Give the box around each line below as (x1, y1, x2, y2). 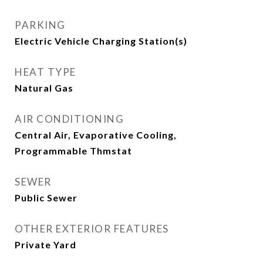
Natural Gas (15, 82, 73, 93)
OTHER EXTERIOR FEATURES (15, 222, 169, 235)
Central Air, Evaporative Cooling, (15, 129, 177, 140)
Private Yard (15, 239, 76, 250)
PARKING (15, 19, 66, 31)
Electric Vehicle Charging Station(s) (15, 35, 187, 46)
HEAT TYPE (15, 66, 76, 78)
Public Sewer (15, 192, 77, 203)
